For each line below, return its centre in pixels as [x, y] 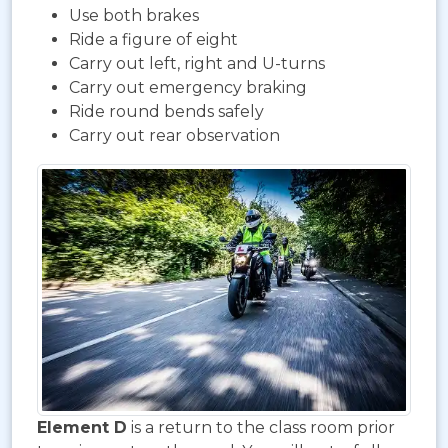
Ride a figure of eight [153, 39]
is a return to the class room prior [261, 428]
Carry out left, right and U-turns [197, 63]
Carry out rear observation [174, 135]
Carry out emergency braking [188, 87]
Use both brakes [134, 15]
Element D [82, 428]
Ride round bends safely [166, 111]
